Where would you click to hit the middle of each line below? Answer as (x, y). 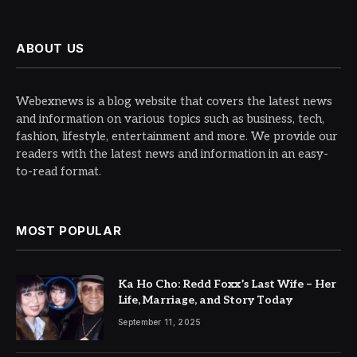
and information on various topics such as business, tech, (170, 118)
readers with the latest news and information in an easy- (172, 153)
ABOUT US (50, 48)
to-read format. (59, 171)
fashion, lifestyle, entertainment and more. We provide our (177, 136)
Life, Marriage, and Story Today (205, 300)
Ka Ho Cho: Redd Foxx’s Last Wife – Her (227, 284)
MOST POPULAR (69, 230)
